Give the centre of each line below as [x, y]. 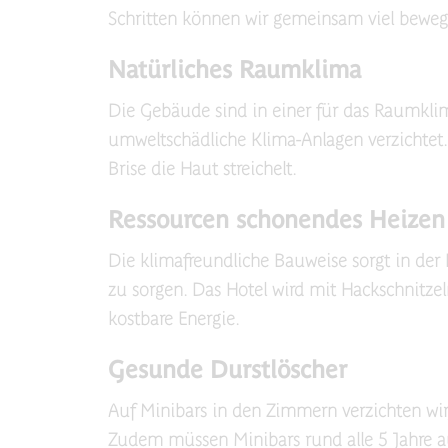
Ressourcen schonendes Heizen [276, 219]
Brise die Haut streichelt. [202, 168]
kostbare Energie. [173, 318]
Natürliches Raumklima [234, 69]
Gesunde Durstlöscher [227, 369]
